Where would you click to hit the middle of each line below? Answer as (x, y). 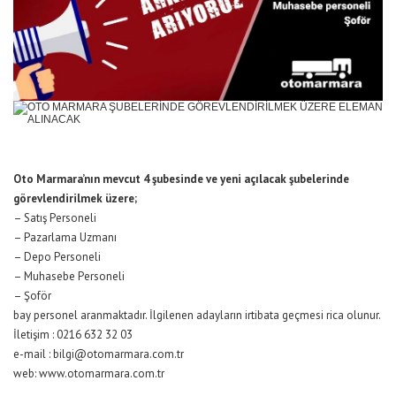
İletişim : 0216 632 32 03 (73, 335)
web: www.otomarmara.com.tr (89, 374)
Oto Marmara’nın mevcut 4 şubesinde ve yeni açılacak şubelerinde (181, 179)
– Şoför (32, 296)
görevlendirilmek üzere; (75, 199)
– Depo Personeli (57, 257)
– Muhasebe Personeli (69, 277)
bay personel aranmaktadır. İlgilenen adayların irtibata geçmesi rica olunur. (197, 316)
